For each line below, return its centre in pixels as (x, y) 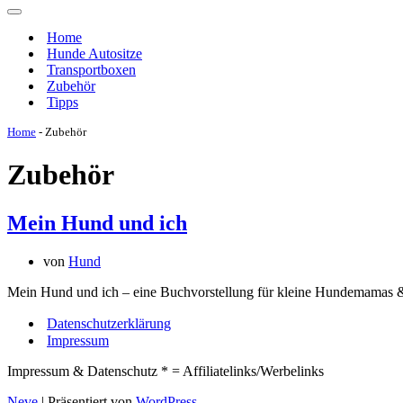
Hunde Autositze (94, 54)
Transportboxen (91, 70)
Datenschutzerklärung (109, 323)
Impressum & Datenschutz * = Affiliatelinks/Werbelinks (166, 371)
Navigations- (46, 18)
